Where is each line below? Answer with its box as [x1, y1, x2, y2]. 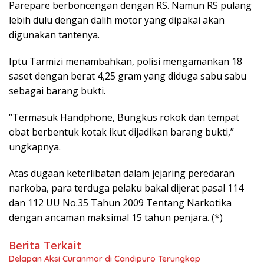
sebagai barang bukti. [9, 84, 105, 98]
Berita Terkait [9, 238, 81, 253]
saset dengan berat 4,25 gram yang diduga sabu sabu [9, 70, 246, 83]
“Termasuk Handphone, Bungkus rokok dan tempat [9, 111, 239, 124]
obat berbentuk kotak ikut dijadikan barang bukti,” [9, 126, 234, 139]
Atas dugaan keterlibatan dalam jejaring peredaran [9, 167, 235, 180]
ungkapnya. [9, 140, 61, 154]
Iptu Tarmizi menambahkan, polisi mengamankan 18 [9, 55, 242, 68]
